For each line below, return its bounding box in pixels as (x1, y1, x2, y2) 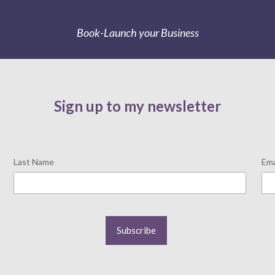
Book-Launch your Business (76, 26, 199, 40)
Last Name (14, 156, 55, 167)
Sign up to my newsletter (54, 96, 221, 115)
